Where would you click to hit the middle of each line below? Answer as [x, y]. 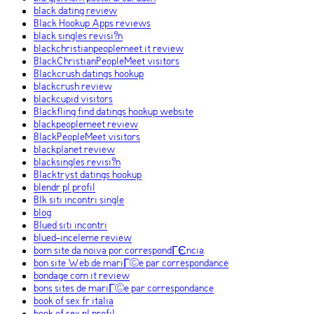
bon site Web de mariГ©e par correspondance [131, 264]
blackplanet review [74, 150]
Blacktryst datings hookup [88, 176]
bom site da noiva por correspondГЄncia [119, 251]
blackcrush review [73, 87]
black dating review [75, 12]
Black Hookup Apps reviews [92, 24]
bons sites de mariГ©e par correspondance [124, 289]
